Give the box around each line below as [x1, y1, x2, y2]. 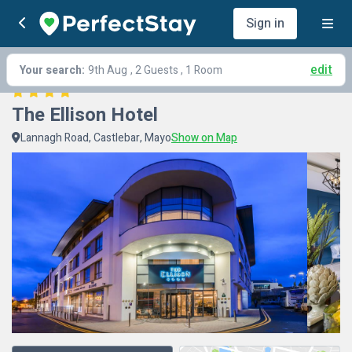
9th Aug [88, 62, 127, 79]
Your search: [20, 62, 85, 79]
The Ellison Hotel [12, 101, 158, 129]
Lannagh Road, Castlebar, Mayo [20, 130, 171, 146]
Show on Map [171, 130, 237, 146]
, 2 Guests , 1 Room [130, 62, 222, 79]
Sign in [246, 14, 284, 33]
